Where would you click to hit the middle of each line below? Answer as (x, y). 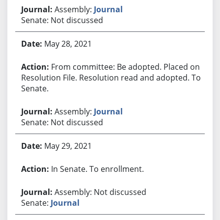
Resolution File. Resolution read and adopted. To (111, 77)
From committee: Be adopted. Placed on (125, 67)
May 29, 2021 (68, 146)
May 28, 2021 (68, 43)
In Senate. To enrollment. (97, 169)
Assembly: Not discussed (100, 192)
